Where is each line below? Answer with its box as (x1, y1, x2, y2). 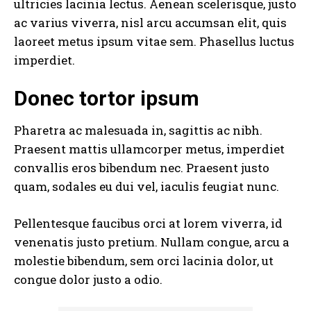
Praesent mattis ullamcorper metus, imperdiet (14, 140, 285, 157)
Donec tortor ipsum (14, 85, 199, 110)
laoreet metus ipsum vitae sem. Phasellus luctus (14, 33, 294, 49)
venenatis (14, 233, 76, 250)
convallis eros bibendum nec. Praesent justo (14, 159, 269, 176)
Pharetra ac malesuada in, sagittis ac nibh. (14, 121, 262, 138)
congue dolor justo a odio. (14, 271, 162, 287)
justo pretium (76, 233, 155, 250)
